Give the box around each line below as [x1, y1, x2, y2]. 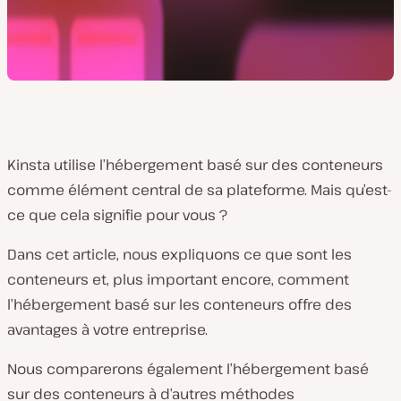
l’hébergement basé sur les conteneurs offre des [7, 294, 352, 314]
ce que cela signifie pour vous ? [7, 205, 227, 225]
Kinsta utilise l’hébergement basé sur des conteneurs [7, 155, 383, 175]
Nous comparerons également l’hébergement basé [7, 359, 369, 379]
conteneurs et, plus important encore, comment [7, 269, 349, 289]
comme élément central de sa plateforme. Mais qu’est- [7, 180, 392, 200]
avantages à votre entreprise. [7, 320, 208, 339]
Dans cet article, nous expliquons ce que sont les [7, 244, 352, 264]
